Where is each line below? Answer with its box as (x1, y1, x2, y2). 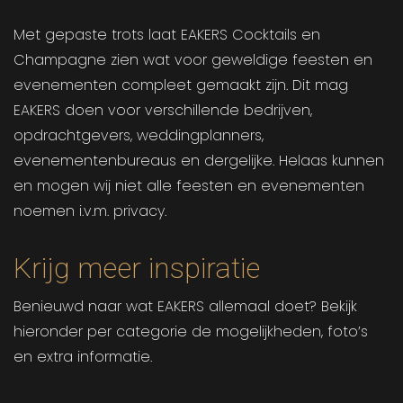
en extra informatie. (13, 346, 152, 368)
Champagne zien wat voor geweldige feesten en (13, 49, 372, 71)
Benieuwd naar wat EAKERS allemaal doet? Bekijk (13, 296, 357, 318)
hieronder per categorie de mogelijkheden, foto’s (13, 321, 368, 343)
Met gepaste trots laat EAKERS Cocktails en (13, 24, 320, 46)
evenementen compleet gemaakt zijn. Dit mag (13, 75, 348, 96)
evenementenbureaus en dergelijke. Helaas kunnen (13, 150, 384, 172)
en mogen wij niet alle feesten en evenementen (13, 175, 364, 197)
